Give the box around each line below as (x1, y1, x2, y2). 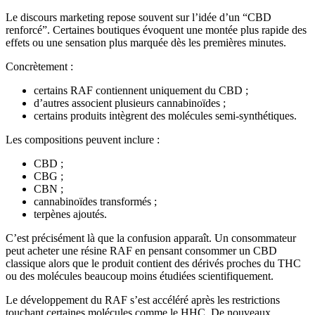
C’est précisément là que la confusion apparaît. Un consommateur (6, 232, 296, 245)
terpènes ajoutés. (34, 208, 107, 221)
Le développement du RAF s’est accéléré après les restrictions (6, 294, 280, 307)
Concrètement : (6, 60, 73, 73)
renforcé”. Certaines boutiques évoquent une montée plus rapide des (6, 24, 307, 37)
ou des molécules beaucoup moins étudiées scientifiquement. (6, 270, 274, 283)
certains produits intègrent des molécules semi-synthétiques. (34, 110, 297, 122)
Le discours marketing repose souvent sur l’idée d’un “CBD (6, 11, 271, 24)
